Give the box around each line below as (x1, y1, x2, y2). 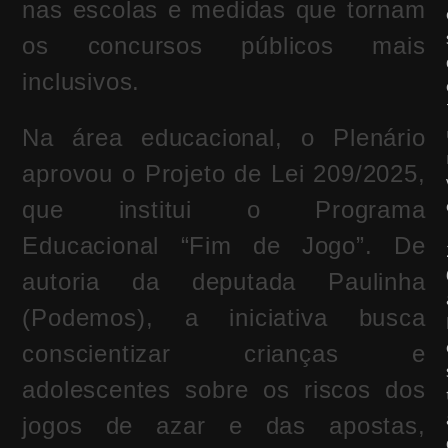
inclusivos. (22, 68, 141, 96)
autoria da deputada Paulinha (22, 268, 426, 296)
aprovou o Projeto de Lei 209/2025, (22, 160, 426, 188)
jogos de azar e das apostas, (22, 412, 426, 440)
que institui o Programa (22, 196, 426, 224)
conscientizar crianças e (22, 340, 426, 368)
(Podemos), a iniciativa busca (22, 304, 426, 332)
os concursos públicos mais (22, 32, 426, 60)
